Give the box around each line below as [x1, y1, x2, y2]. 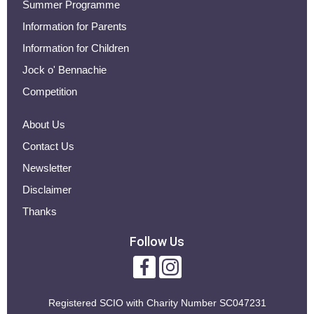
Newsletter [22, 162, 71, 175]
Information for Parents [22, 20, 127, 33]
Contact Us [22, 140, 74, 153]
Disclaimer [22, 184, 71, 196]
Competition [22, 86, 77, 98]
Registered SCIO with [48, 297, 146, 309]
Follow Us [130, 234, 184, 250]
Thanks [22, 205, 57, 218]
